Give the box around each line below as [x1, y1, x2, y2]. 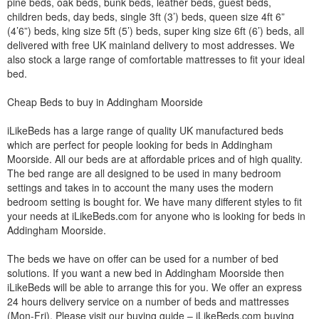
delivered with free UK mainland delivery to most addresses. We [7, 37, 295, 52]
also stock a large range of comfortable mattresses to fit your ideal [7, 51, 305, 66]
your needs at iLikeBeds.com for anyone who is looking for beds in [7, 208, 305, 223]
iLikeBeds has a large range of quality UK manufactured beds [7, 122, 283, 137]
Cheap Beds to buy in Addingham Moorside [7, 94, 203, 109]
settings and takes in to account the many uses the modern [7, 179, 273, 194]
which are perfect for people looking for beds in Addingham [7, 137, 273, 152]
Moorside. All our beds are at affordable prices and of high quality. [7, 151, 303, 166]
